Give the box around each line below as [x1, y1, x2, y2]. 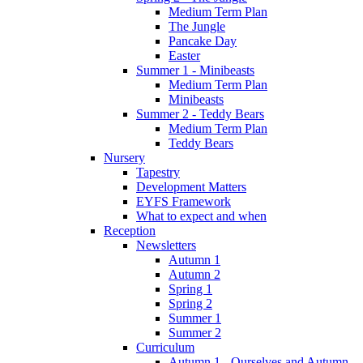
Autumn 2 [169, 267, 220, 281]
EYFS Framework [136, 194, 231, 208]
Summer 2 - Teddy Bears [136, 106, 264, 121]
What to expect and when [136, 208, 267, 223]
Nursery [104, 150, 145, 164]
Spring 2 [169, 296, 212, 310]
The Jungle [169, 19, 225, 33]
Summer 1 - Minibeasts [136, 62, 254, 77]
